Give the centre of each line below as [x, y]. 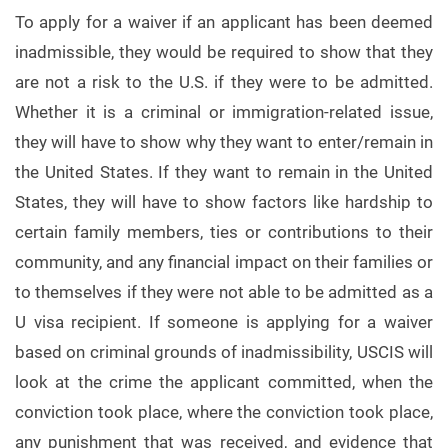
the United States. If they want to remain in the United [224, 172]
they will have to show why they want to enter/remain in [224, 142]
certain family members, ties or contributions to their [224, 232]
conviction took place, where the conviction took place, [224, 412]
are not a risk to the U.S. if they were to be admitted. [224, 82]
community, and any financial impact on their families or [224, 262]
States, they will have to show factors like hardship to [224, 202]
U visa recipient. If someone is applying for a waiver [224, 322]
